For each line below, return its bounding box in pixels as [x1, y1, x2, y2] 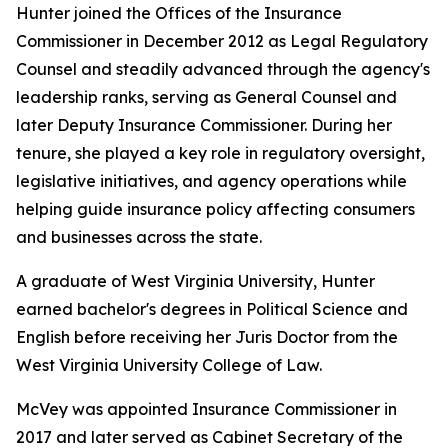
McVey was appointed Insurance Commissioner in [16, 399, 397, 419]
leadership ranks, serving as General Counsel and [16, 87, 397, 107]
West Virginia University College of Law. [16, 355, 322, 375]
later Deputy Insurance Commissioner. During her [16, 115, 392, 135]
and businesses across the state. [16, 227, 262, 247]
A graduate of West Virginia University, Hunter [16, 271, 375, 291]
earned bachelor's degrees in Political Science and [16, 299, 408, 319]
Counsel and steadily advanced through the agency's [16, 59, 430, 79]
